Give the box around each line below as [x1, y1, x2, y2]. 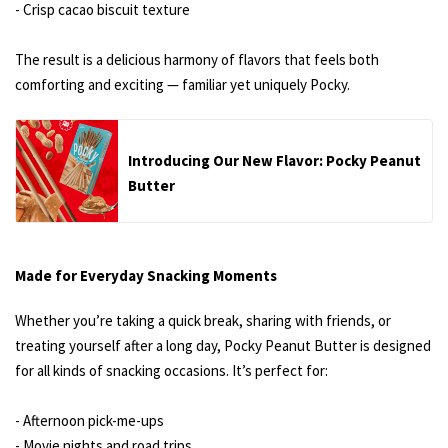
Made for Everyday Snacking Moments [15, 266, 277, 286]
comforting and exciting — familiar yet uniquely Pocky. [15, 75, 350, 95]
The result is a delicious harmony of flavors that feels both [15, 50, 379, 70]
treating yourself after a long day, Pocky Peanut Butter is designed [15, 336, 431, 356]
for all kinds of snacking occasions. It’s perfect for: [15, 361, 328, 381]
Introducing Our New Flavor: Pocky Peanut [128, 151, 421, 171]
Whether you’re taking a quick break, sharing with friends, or [15, 311, 391, 331]
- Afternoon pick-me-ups [15, 411, 164, 431]
